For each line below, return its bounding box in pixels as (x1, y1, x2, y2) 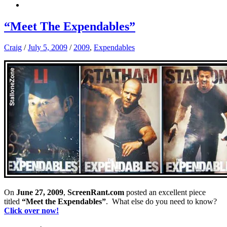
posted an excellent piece (124, 188, 206, 197)
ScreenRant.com (67, 188, 124, 197)
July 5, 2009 (28, 43, 67, 52)
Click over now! (4, 206, 59, 215)
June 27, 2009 (16, 188, 63, 197)
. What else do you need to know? (106, 197, 219, 206)
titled (4, 197, 22, 206)
